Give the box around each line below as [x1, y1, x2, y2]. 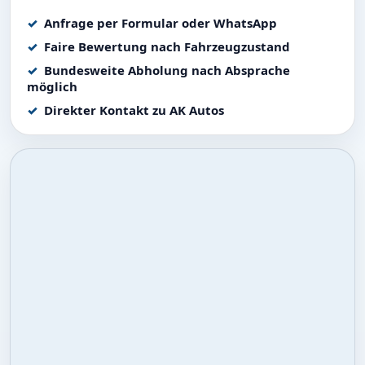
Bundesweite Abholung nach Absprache [44, 62, 290, 78]
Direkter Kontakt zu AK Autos [44, 102, 224, 118]
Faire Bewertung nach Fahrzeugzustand [44, 38, 290, 55]
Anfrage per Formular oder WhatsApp [44, 15, 277, 31]
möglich [27, 78, 77, 95]
